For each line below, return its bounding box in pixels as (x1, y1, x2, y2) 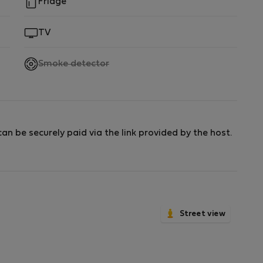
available (109, 85, 149, 93)
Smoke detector (38, 60, 109, 68)
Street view (180, 210, 225, 218)
